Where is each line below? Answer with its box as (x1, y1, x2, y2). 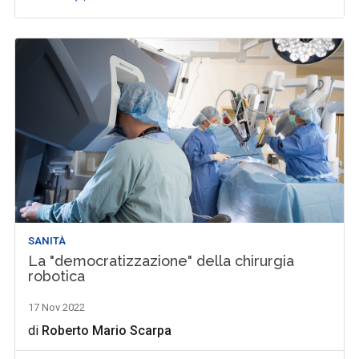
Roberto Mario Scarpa (42, 323, 172, 339)
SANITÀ (28, 235, 67, 248)
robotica (28, 268, 86, 285)
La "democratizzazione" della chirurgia (28, 252, 295, 270)
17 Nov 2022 (28, 301, 86, 314)
